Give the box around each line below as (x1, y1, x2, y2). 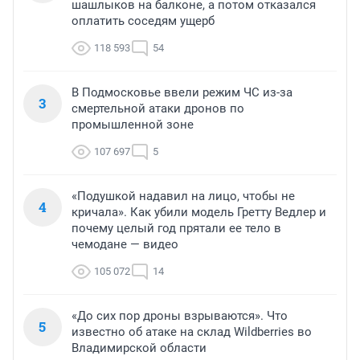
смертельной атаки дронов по (72, 100, 244, 116)
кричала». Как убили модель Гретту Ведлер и (72, 204, 326, 219)
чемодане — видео (72, 236, 178, 252)
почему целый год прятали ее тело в (72, 220, 281, 235)
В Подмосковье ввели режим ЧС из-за (72, 84, 292, 100)
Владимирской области (72, 340, 207, 355)
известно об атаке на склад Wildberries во (72, 324, 312, 339)
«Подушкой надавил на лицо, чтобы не (72, 188, 295, 203)
